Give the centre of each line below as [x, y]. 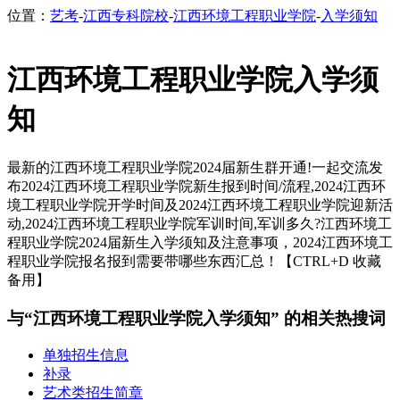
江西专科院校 [126, 16]
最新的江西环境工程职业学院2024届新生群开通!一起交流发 [195, 167]
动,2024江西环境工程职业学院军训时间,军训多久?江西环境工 [200, 223]
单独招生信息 [86, 355]
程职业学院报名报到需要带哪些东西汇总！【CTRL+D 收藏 [194, 261]
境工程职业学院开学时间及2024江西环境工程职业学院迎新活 [200, 204]
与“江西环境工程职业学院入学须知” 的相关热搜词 [196, 318]
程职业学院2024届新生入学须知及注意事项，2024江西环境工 [200, 242]
